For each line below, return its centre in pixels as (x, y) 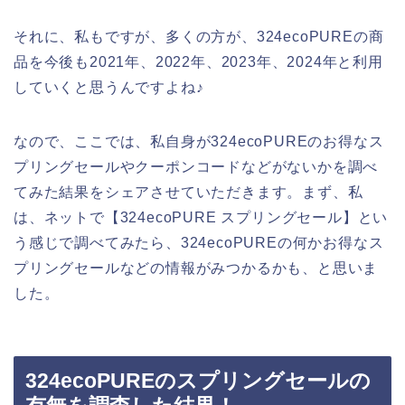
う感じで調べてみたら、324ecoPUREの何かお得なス (199, 243)
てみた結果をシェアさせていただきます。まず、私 (188, 193)
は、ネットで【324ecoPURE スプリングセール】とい (201, 218)
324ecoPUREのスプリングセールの (198, 380)
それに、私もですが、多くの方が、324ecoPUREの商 (199, 37)
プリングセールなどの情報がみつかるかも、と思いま (196, 268)
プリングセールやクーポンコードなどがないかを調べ (196, 167)
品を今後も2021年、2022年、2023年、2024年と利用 (198, 62)
